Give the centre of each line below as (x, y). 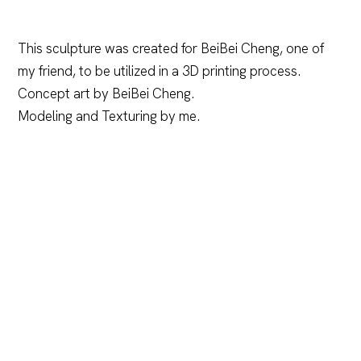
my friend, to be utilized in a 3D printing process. (160, 71)
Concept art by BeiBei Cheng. (106, 93)
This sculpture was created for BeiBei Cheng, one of (171, 48)
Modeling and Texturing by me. (109, 116)
